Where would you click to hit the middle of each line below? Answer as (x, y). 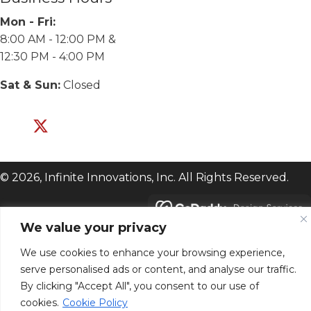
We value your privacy (93, 227)
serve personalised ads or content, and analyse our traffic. (158, 269)
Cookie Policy (95, 302)
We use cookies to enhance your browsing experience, (152, 252)
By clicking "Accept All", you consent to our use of (140, 286)
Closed (81, 85)
